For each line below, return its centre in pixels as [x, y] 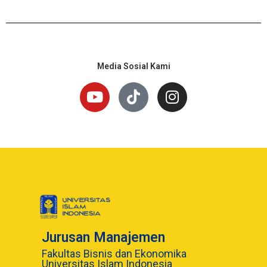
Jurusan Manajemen [103, 237]
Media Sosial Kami [133, 66]
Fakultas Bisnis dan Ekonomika [114, 254]
